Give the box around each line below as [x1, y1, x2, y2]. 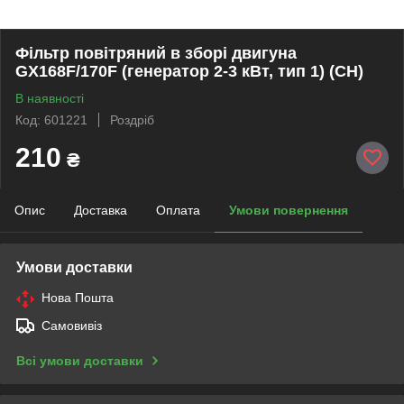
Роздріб [110, 113, 154, 127]
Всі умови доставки [16, 353, 143, 368]
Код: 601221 [15, 113, 87, 127]
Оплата [156, 203, 200, 217]
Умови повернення [229, 203, 348, 217]
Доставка [74, 203, 127, 217]
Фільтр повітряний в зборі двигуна [15, 44, 297, 62]
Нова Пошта [41, 290, 114, 305]
